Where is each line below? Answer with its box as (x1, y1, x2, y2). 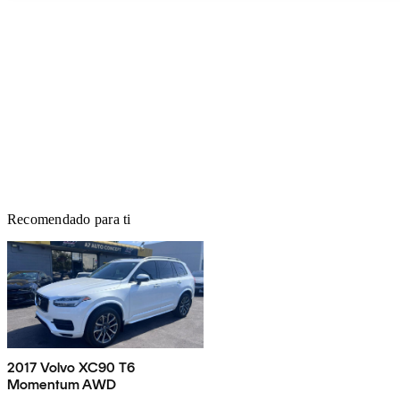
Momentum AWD (7, 375, 116, 393)
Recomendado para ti (7, 211, 131, 227)
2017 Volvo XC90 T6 (7, 358, 135, 376)
